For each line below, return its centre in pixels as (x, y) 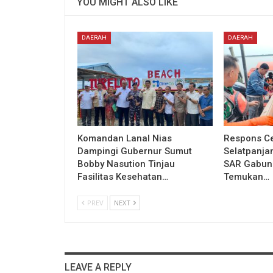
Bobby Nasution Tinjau (126, 164)
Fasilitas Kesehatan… (123, 176)
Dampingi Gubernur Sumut (135, 151)
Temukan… (246, 176)
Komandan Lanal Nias (125, 138)
